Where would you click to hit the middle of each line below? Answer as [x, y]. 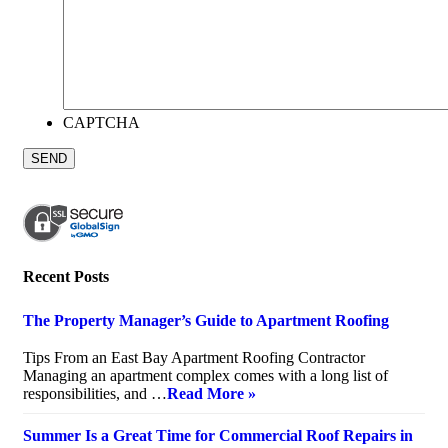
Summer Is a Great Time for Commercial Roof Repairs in [218, 436]
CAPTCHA [101, 122]
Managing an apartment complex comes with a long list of [205, 376]
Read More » [211, 394]
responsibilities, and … [95, 394]
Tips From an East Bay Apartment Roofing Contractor [194, 358]
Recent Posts [66, 277]
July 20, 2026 [66, 340]
